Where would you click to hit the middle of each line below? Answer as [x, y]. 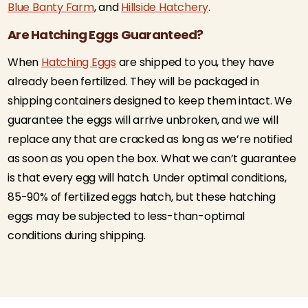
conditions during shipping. [77, 235]
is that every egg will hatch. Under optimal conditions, [147, 178]
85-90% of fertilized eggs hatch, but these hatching [142, 197]
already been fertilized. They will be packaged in [133, 81]
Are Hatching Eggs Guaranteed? [106, 35]
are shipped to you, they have [195, 62]
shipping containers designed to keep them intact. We [150, 101]
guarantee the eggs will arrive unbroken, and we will [143, 120]
